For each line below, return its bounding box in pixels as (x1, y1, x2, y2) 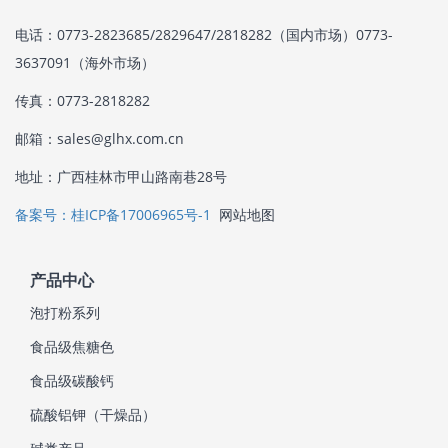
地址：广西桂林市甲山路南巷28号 (15, 167, 227, 186)
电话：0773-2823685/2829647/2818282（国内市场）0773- (15, 25, 393, 44)
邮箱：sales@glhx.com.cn (15, 129, 184, 148)
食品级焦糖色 (30, 337, 114, 356)
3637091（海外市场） (15, 53, 155, 72)
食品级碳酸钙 (30, 371, 114, 390)
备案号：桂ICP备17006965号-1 (15, 205, 211, 224)
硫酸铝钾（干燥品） (30, 405, 156, 424)
